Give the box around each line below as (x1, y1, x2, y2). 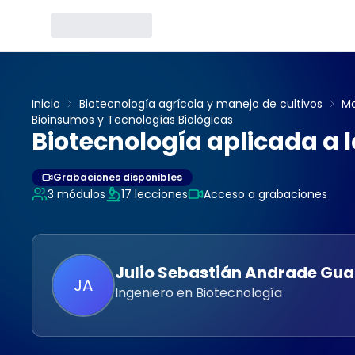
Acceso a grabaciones (204, 186, 327, 202)
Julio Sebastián (115, 261, 242, 284)
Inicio (32, 96, 60, 112)
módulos (54, 186, 105, 202)
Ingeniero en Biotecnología (115, 284, 282, 302)
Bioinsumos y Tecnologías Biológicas (32, 112, 233, 128)
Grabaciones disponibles (53, 170, 182, 184)
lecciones (132, 186, 188, 202)
